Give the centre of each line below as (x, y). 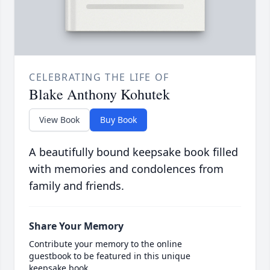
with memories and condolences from (126, 169)
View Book (59, 120)
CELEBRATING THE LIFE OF (99, 77)
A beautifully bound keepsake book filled (133, 152)
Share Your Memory (76, 226)
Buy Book (118, 120)
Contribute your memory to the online (105, 244)
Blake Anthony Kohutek (99, 94)
